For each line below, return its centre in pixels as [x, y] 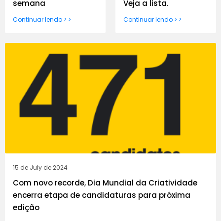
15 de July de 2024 [40, 168]
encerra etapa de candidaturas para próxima [102, 195]
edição [26, 208]
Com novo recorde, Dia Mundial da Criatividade [105, 183]
